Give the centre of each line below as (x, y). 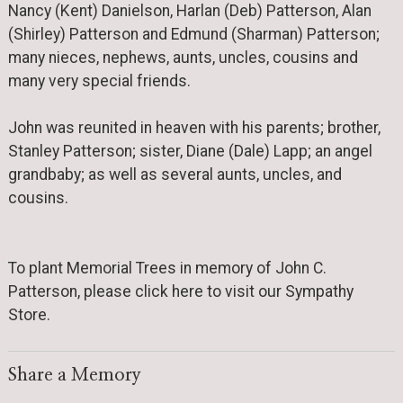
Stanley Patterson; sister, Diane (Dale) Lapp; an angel (190, 151)
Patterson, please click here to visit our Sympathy (180, 292)
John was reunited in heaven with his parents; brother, (194, 127)
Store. (29, 315)
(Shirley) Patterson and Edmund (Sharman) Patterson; (193, 34)
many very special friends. (101, 81)
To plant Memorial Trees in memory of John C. (167, 269)
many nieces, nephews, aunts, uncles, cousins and (183, 57)
